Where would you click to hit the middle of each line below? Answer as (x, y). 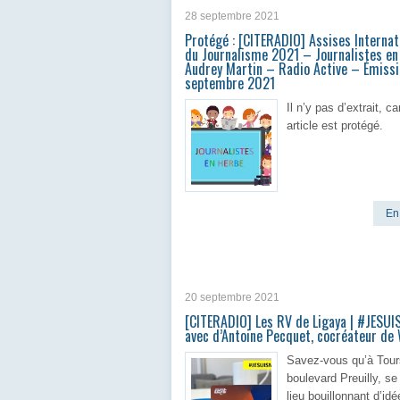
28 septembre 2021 (232, 16)
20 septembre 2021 (232, 297)
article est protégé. (335, 125)
